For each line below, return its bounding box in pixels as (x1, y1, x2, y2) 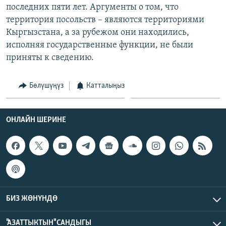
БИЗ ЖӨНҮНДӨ (6, 194, 58, 203)
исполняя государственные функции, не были (6, 40, 193, 50)
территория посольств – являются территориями (6, 15, 204, 25)
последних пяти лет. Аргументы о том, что (6, 2, 179, 12)
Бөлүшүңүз (29, 81, 64, 90)
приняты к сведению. (6, 52, 94, 63)
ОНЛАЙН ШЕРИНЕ (6, 116, 66, 125)
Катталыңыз (86, 81, 125, 90)
